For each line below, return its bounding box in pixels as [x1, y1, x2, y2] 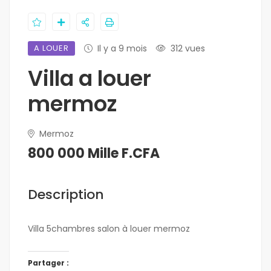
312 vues [171, 42, 206, 54]
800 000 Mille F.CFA [28, 144, 160, 163]
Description [28, 185, 104, 204]
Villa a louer [28, 64, 151, 93]
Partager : [28, 258, 69, 268]
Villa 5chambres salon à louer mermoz [28, 223, 190, 235]
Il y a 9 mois [97, 42, 148, 54]
